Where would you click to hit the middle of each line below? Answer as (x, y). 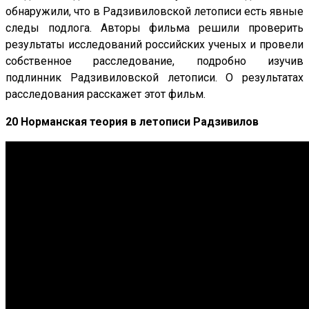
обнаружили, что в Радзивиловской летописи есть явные (154, 11)
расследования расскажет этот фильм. (106, 94)
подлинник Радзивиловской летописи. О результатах (154, 77)
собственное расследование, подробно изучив (154, 61)
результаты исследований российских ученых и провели (154, 44)
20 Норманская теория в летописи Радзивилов (132, 121)
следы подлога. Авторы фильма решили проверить (154, 28)
